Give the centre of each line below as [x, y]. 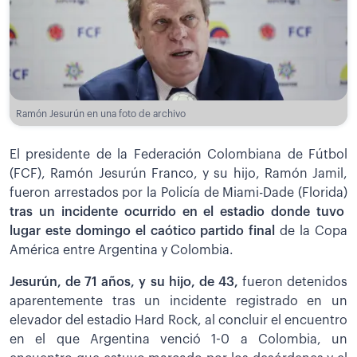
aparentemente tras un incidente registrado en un [178, 301]
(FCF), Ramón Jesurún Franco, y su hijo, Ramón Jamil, [178, 173]
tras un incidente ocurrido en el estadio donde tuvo [177, 212]
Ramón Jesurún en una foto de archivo [101, 114]
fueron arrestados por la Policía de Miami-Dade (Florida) [178, 192]
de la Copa [312, 231]
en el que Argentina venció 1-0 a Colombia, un [178, 339]
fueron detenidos [293, 282]
